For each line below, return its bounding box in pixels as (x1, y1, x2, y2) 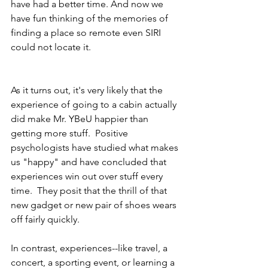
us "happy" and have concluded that (11, 156, 169, 168)
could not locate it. (11, 41, 93, 53)
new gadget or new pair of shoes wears (11, 199, 179, 211)
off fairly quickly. (11, 214, 82, 226)
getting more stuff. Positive (11, 127, 130, 139)
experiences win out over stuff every (11, 170, 165, 182)
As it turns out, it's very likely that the (11, 84, 165, 96)
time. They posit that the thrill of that (11, 185, 169, 197)
